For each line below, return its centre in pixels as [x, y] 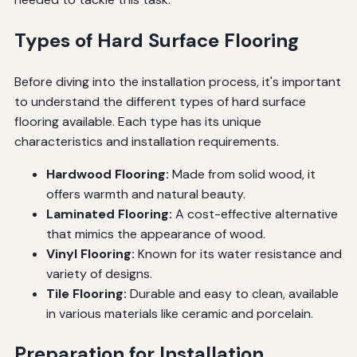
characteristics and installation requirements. [146, 141]
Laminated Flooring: [109, 214]
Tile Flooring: [86, 293]
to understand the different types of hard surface [160, 101]
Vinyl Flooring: [90, 253]
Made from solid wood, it [242, 174]
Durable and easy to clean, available [232, 293]
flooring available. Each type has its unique [137, 121]
